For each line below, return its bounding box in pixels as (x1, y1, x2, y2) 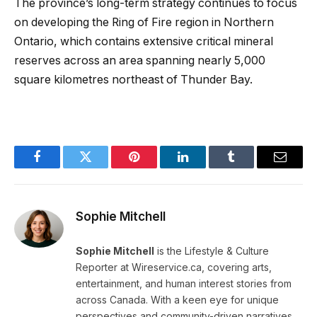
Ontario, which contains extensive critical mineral (14, 35, 273, 49)
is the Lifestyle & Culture (154, 244, 269, 257)
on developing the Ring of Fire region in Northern (14, 16, 274, 30)
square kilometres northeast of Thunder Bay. (14, 73, 253, 87)
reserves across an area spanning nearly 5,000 (14, 54, 265, 68)
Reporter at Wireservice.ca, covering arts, (76, 260, 272, 273)
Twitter (84, 161, 122, 174)
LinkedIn (181, 161, 229, 174)
